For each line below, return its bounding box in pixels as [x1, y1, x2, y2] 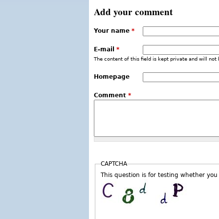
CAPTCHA [100, 160, 127, 167]
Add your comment [94, 5, 173, 19]
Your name [94, 27, 131, 34]
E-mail [94, 46, 116, 53]
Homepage [94, 73, 130, 80]
